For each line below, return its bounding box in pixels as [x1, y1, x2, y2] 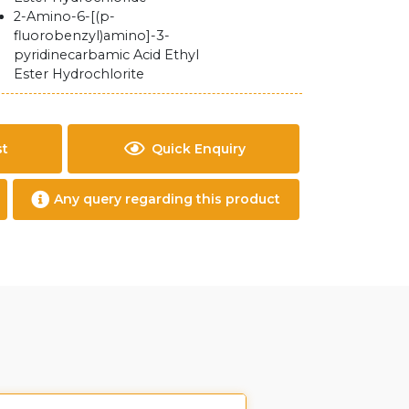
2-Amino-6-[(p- [14, 8, 116, 25]
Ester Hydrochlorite [14, 66, 145, 82]
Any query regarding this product [54, 191, 281, 207]
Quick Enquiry [151, 140, 246, 157]
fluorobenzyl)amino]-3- [14, 27, 171, 44]
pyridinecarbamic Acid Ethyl [14, 47, 200, 63]
